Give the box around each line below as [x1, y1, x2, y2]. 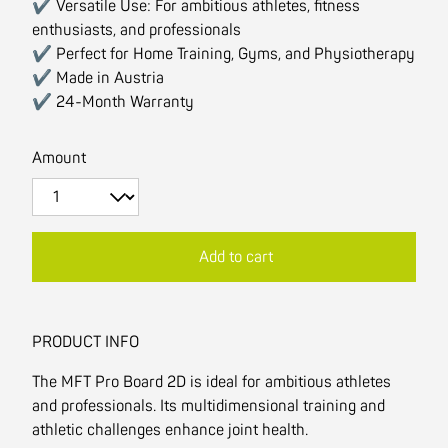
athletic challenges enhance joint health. [32, 422, 308, 438]
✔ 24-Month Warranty [32, 94, 194, 110]
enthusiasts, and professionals [32, 22, 241, 38]
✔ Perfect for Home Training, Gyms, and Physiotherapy [32, 46, 415, 62]
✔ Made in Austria [32, 70, 164, 86]
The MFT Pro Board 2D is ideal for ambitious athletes [32, 374, 391, 390]
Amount [32, 150, 86, 166]
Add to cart [199, 249, 273, 265]
